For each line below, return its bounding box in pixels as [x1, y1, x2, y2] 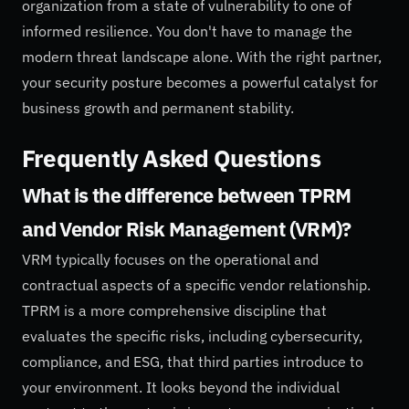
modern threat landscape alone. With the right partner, [22, 47, 382, 66]
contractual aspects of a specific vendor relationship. [22, 275, 371, 294]
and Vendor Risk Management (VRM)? [22, 215, 351, 242]
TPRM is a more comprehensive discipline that [22, 300, 327, 320]
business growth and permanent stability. [22, 98, 294, 117]
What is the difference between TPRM [22, 182, 351, 208]
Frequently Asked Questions [22, 142, 320, 173]
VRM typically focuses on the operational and [22, 249, 319, 268]
